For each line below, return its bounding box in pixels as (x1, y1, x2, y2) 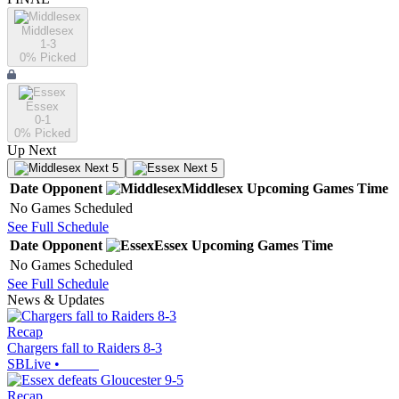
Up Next (7, 142, 56, 159)
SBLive (7, 356, 51, 372)
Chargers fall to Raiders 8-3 (7, 340, 162, 356)
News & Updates (7, 292, 104, 308)
